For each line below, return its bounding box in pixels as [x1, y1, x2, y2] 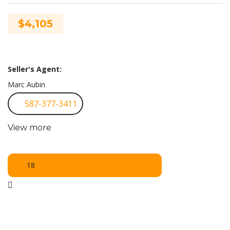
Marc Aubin [8, 79, 45, 89]
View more [8, 122, 51, 132]
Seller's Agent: [8, 64, 62, 74]
